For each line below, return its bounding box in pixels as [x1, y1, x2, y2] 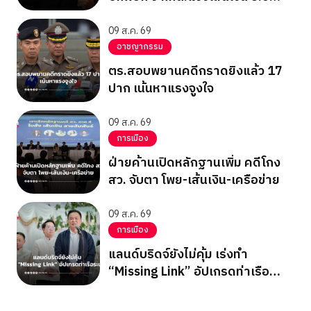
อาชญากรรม [117, 40, 163, 53]
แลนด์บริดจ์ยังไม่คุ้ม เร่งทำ [108, 244, 248, 265]
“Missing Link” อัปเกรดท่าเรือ [108, 261, 269, 283]
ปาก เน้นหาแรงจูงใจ [108, 78, 214, 99]
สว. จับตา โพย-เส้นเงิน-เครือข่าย [108, 169, 280, 191]
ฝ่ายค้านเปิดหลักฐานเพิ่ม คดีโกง [108, 152, 280, 174]
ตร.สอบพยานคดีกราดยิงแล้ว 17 [108, 60, 283, 82]
